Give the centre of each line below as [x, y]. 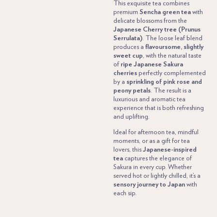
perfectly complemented [171, 73]
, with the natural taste [172, 55]
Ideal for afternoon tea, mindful [156, 132]
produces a [129, 47]
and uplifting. [131, 116]
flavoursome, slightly [174, 47]
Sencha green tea [165, 12]
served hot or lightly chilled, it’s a [157, 176]
